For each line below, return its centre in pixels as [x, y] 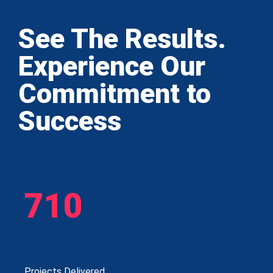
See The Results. [122, 39]
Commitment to [115, 94]
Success [70, 121]
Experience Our [112, 66]
